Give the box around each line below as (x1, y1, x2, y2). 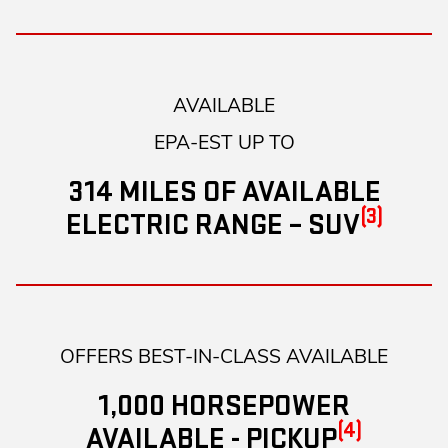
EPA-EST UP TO (153, 130, 295, 155)
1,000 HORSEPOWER (98, 388, 350, 425)
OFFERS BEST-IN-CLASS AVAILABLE (60, 344, 388, 369)
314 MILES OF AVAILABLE (67, 174, 381, 211)
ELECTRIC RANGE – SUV (65, 207, 360, 244)
